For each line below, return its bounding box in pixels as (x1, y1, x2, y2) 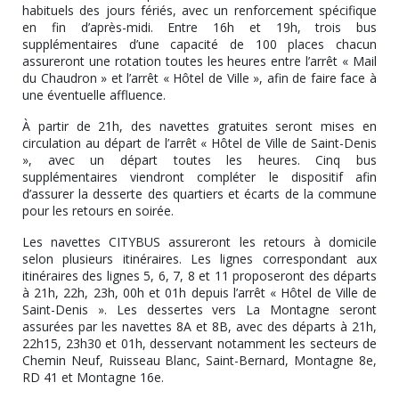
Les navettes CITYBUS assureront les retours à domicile (22, 232, 377, 250)
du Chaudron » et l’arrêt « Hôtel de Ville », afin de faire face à (22, 69, 377, 86)
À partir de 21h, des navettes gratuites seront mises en (22, 117, 377, 134)
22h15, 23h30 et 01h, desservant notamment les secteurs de (22, 334, 377, 352)
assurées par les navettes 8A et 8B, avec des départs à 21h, (22, 317, 377, 335)
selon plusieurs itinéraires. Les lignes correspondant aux (22, 249, 377, 267)
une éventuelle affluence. (22, 85, 166, 103)
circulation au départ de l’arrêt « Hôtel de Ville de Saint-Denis (22, 134, 377, 151)
